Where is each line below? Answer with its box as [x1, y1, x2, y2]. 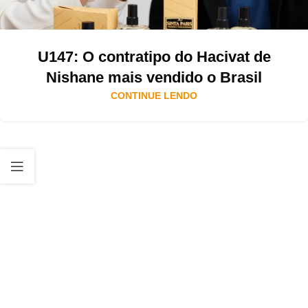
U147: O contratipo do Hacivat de [37, 48, 271, 66]
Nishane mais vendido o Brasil [46, 69, 262, 87]
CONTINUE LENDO [111, 90, 197, 102]
